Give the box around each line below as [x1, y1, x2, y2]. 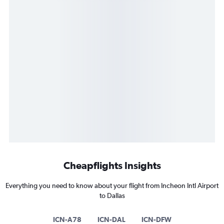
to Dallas [99, 191, 125, 200]
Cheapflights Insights [63, 159, 161, 171]
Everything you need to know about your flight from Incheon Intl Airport [5, 181, 218, 190]
